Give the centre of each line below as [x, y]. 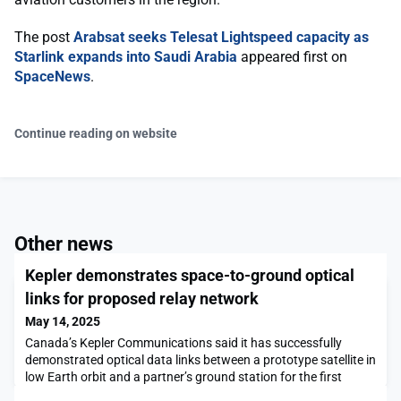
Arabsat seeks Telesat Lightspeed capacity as [221, 38]
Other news [64, 244]
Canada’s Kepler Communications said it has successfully [183, 343]
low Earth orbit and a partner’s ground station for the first [183, 377]
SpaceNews [52, 77]
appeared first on [292, 57]
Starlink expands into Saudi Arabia [126, 57]
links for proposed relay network [144, 299]
